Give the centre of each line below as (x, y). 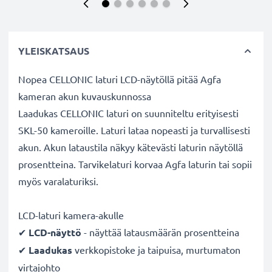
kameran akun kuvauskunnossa (85, 96)
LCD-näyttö (55, 232)
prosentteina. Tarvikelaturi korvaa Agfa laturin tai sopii (135, 164)
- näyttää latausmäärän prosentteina (160, 232)
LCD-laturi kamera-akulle (71, 215)
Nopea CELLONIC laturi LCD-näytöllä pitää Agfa (120, 79)
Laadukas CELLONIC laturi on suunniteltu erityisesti (128, 113)
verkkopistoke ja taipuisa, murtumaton (156, 250)
